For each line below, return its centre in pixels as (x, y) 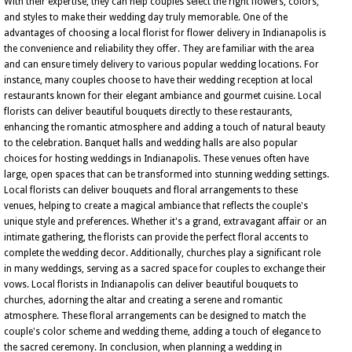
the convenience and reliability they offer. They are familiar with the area (159, 49)
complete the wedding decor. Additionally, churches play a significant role (162, 253)
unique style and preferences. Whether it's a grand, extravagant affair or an (165, 222)
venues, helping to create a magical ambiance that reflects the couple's (156, 206)
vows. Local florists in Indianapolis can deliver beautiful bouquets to (151, 284)
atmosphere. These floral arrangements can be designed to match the (155, 316)
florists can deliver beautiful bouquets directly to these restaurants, (148, 112)
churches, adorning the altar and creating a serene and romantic (143, 300)
